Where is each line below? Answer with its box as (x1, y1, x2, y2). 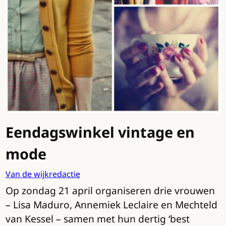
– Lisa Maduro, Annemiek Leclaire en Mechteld (5, 198, 217, 212)
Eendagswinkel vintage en (5, 122, 195, 142)
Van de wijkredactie (5, 168, 80, 180)
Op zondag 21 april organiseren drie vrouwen (5, 184, 215, 198)
